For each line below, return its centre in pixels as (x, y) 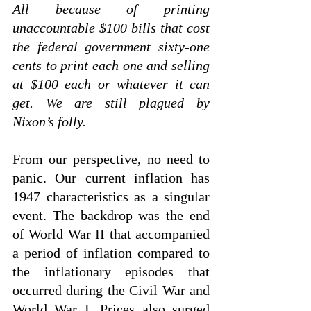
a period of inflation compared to (111, 253)
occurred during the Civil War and (111, 290)
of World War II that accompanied (111, 234)
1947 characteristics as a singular (111, 196)
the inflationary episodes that (111, 271)
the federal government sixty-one (111, 47)
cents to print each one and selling (111, 65)
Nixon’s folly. (51, 121)
